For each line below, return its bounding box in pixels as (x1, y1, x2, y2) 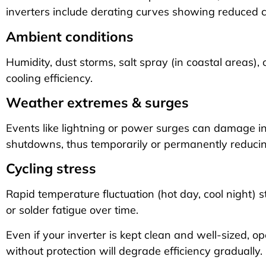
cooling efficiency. (6, 71, 93, 85)
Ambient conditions (6, 27, 134, 45)
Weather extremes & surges (6, 93, 189, 111)
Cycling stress (6, 160, 96, 178)
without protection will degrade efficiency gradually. (6, 243, 262, 258)
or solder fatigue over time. (6, 203, 138, 217)
